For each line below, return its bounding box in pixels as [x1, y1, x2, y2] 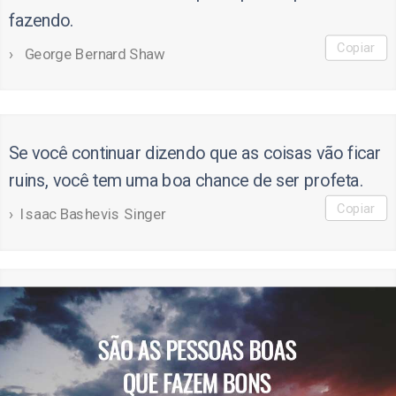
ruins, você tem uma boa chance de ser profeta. [8, 169, 363, 192]
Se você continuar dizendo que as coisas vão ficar [8, 141, 382, 164]
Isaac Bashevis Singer [20, 204, 166, 223]
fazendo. [8, 9, 74, 31]
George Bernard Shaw [20, 44, 165, 63]
